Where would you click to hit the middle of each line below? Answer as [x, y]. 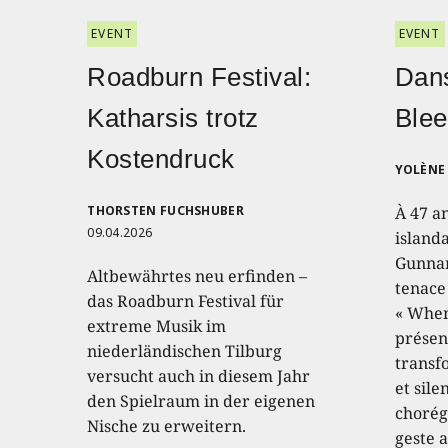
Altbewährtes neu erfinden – [197, 275]
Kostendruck [161, 158]
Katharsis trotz [173, 117]
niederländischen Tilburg [185, 350]
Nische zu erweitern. [167, 425]
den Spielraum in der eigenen [201, 400]
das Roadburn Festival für [186, 300]
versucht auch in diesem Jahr [199, 375]
